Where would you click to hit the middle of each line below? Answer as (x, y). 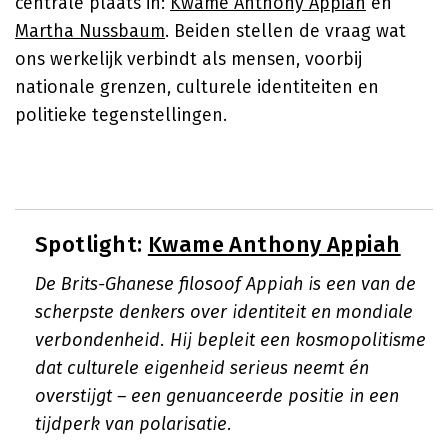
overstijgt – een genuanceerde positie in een (217, 396)
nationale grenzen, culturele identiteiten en (197, 87)
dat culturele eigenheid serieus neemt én (202, 368)
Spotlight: (91, 244)
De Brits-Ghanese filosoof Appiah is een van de (225, 284)
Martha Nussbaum (90, 31)
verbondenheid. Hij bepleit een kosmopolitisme (230, 340)
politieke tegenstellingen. (121, 115)
